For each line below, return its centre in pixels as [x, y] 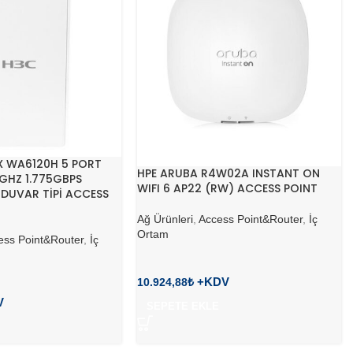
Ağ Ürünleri [165, 219]
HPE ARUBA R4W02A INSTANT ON [229, 174]
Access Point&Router [251, 219]
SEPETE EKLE [183, 307]
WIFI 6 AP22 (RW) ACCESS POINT [228, 189]
